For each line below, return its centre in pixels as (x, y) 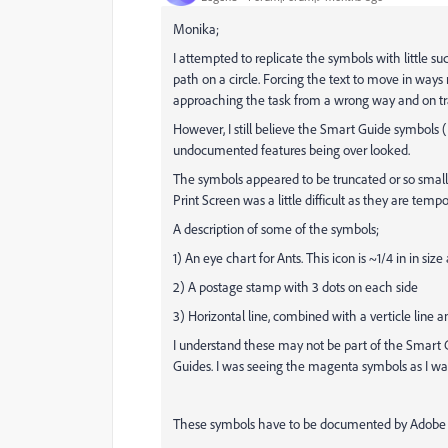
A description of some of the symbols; (276, 228)
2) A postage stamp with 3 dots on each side (295, 286)
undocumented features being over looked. (291, 149)
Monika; (196, 28)
